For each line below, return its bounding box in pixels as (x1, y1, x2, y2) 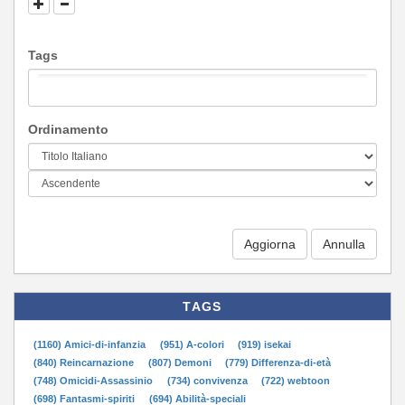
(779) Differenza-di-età (225, 357, 332, 369)
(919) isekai (238, 339, 292, 351)
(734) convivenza (166, 375, 250, 387)
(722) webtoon (261, 375, 331, 387)
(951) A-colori (159, 339, 227, 351)
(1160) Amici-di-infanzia (33, 339, 149, 351)
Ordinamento (28, 122, 108, 137)
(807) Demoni (147, 357, 214, 369)
